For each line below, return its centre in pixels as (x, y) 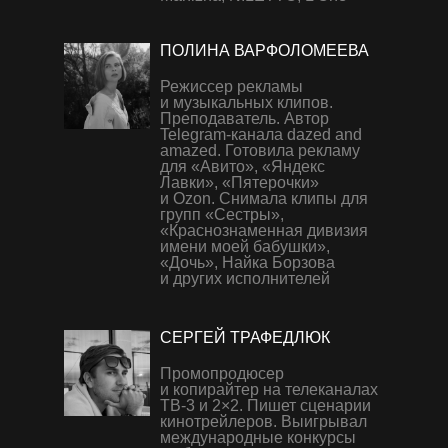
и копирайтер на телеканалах (269, 389)
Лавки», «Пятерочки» (239, 182)
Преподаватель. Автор (244, 118)
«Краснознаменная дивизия (264, 230)
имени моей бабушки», (245, 246)
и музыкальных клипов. (246, 102)
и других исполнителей (245, 278)
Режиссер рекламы (231, 86)
